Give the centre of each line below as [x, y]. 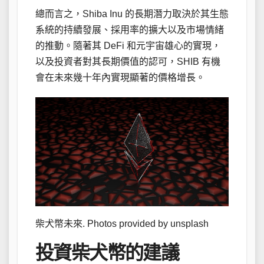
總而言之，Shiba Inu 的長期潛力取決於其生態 [132, 14]
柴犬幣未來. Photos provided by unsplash [122, 223]
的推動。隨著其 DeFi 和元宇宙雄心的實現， [128, 46]
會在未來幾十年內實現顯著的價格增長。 [120, 78]
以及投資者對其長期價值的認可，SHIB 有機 [128, 62]
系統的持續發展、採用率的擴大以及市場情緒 [130, 30]
